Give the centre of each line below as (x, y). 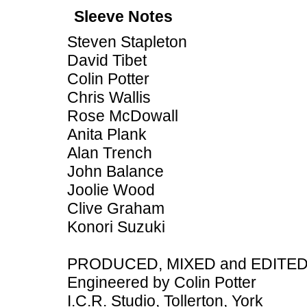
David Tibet (107, 60)
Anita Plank (107, 134)
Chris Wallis (109, 97)
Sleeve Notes (123, 16)
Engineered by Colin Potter (162, 282)
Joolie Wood (111, 190)
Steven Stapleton (127, 42)
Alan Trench (110, 153)
